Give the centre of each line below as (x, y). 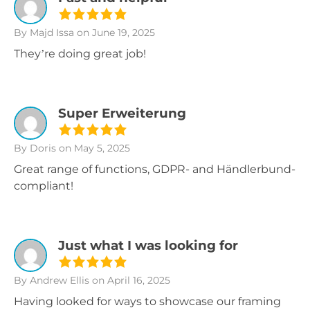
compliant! (44, 186)
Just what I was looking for (148, 245)
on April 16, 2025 (130, 280)
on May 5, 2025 (93, 148)
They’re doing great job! (80, 54)
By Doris (35, 148)
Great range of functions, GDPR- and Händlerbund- (155, 169)
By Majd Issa (44, 33)
